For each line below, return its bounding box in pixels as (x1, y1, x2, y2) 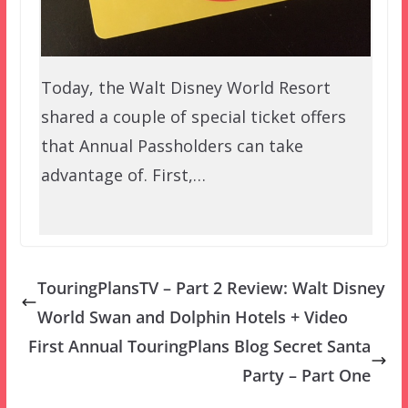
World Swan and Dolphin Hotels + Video (36, 306, 348, 329)
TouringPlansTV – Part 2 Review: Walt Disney (36, 277, 385, 300)
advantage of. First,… (40, 164, 206, 187)
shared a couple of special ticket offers (40, 106, 346, 128)
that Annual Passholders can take (40, 135, 303, 158)
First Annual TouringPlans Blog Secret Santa (28, 335, 372, 358)
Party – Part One (242, 364, 372, 387)
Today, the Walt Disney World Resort (40, 76, 331, 99)
